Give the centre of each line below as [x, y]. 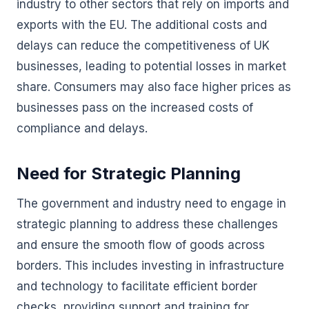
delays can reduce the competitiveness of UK [143, 46]
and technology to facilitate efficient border [137, 286]
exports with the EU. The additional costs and [142, 25]
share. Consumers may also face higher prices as [154, 87]
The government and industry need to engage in [151, 203]
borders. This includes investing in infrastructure [150, 266]
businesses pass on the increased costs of [135, 108]
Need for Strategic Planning [129, 173]
